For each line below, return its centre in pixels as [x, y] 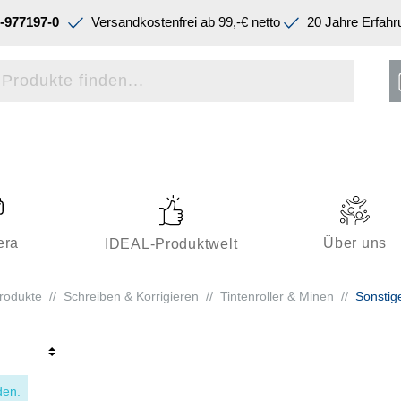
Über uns [355, 243]
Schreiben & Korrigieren [131, 296]
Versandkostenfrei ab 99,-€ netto [184, 22]
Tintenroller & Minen [277, 296]
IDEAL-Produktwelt [171, 243]
